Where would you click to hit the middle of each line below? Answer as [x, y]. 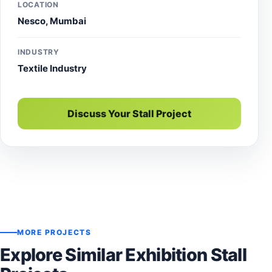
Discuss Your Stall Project [129, 113]
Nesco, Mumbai [52, 21]
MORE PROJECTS [54, 232]
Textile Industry [52, 68]
